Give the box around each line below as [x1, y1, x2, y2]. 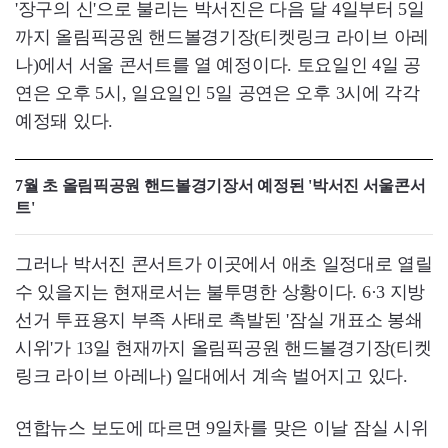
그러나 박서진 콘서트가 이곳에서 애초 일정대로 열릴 [15, 254, 433, 275]
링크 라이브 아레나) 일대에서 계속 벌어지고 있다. [15, 366, 408, 387]
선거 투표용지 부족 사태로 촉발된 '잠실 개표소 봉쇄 [15, 310, 423, 331]
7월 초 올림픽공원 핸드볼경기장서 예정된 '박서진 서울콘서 [15, 177, 426, 195]
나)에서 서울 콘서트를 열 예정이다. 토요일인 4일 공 [15, 55, 422, 76]
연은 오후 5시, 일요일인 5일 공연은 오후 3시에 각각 [15, 83, 420, 104]
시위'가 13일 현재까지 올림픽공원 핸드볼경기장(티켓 [15, 338, 432, 359]
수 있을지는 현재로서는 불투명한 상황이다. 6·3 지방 [15, 282, 426, 303]
